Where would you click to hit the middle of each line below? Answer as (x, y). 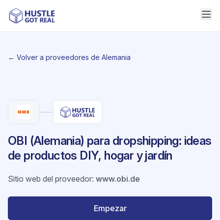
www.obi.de (118, 179)
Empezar (110, 208)
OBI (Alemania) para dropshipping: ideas (110, 141)
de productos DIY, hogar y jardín (90, 155)
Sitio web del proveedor (50, 179)
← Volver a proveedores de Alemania (69, 57)
